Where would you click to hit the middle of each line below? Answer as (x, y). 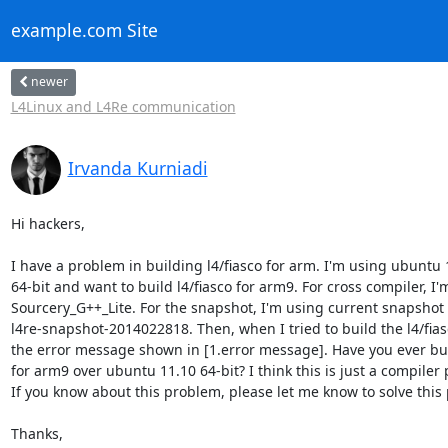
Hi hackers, (47, 223)
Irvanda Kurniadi (137, 167)
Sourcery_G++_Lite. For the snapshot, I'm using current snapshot (227, 307)
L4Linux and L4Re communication (123, 106)
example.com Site (84, 30)
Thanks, (36, 433)
